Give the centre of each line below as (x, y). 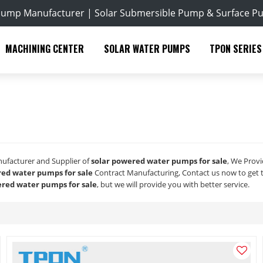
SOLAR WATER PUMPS (147, 49)
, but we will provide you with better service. (173, 184)
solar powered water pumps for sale (159, 161)
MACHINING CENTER (45, 49)
